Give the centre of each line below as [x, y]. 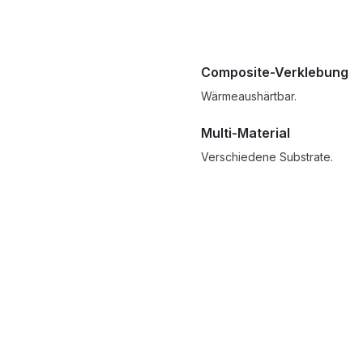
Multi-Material [246, 133]
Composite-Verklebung [275, 73]
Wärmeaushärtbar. [249, 96]
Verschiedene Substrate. [267, 157]
